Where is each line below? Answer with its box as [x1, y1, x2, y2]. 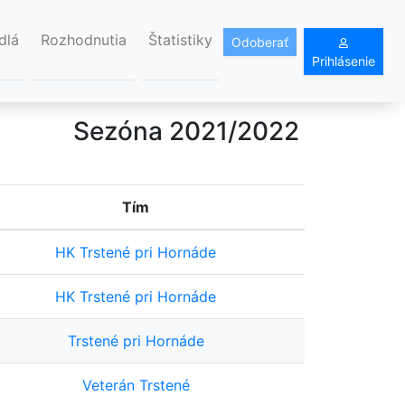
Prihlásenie [312, 52, 375, 69]
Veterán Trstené [81, 376, 190, 395]
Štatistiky [148, 31, 212, 50]
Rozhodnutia [41, 31, 127, 50]
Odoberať [231, 33, 288, 50]
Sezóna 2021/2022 [73, 116, 299, 147]
